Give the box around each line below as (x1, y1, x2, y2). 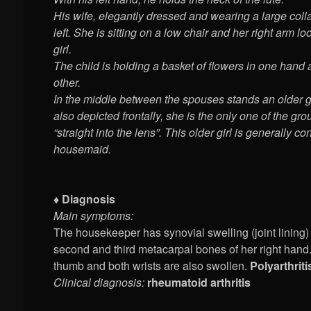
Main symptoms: (53, 208, 134, 224)
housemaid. (53, 141, 112, 158)
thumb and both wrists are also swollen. (53, 258, 251, 274)
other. (53, 74, 81, 91)
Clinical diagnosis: (53, 274, 145, 291)
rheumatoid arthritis (147, 274, 251, 291)
